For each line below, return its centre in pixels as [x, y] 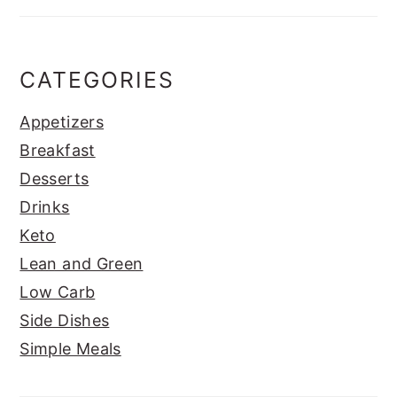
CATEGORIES [97, 79]
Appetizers [62, 121]
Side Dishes [65, 320]
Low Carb [58, 292]
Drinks [45, 206]
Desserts [54, 178]
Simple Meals [70, 348]
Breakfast [58, 150]
